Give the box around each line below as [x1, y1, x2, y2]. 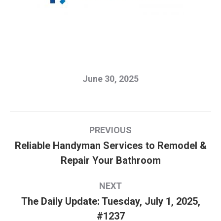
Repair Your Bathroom [60, 154, 161, 166]
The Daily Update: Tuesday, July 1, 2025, [21, 195, 200, 207]
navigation [10, 134, 90, 154]
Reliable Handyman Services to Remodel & [14, 139, 207, 151]
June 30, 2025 [82, 73, 139, 84]
